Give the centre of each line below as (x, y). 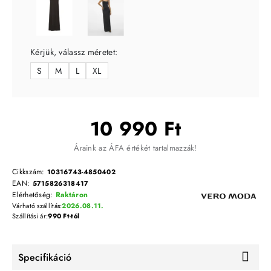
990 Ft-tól (64, 216)
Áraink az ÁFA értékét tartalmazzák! (135, 148)
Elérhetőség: (34, 195)
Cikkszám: (30, 172)
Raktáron (72, 195)
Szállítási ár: (30, 216)
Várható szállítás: (37, 206)
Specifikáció (45, 257)
